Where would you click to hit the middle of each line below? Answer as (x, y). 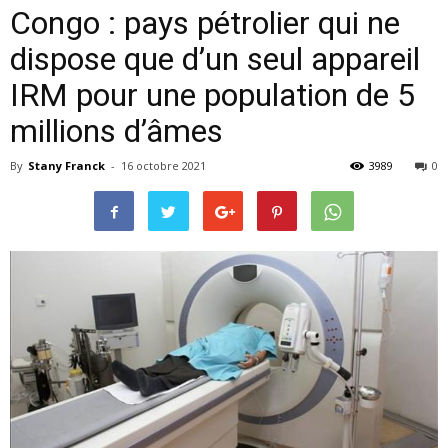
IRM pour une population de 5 (212, 95)
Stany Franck (66, 165)
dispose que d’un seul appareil (215, 59)
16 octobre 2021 (163, 165)
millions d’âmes (116, 131)
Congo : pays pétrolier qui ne (205, 23)
